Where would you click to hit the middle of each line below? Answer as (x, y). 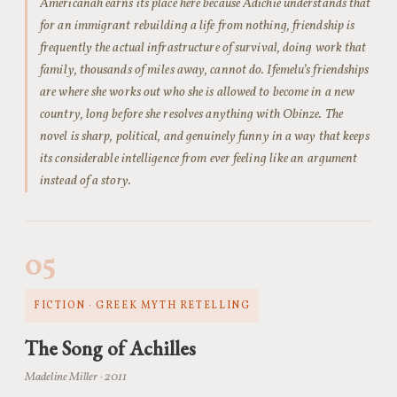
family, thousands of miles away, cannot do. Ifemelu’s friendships (205, 70)
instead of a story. (86, 181)
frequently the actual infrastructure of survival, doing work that (203, 48)
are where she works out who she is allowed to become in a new (198, 92)
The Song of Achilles (110, 348)
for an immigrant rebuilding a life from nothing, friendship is (198, 26)
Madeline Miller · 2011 (76, 377)
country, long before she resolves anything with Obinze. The (191, 114)
